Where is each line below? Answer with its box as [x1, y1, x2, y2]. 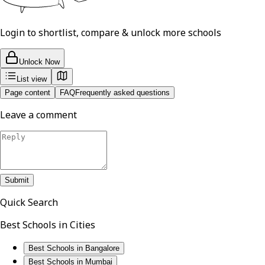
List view [17, 75, 47, 84]
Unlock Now [19, 57, 60, 67]
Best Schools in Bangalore [28, 244, 119, 253]
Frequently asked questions [75, 88, 170, 98]
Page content [5, 88, 50, 98]
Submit [5, 176, 29, 185]
